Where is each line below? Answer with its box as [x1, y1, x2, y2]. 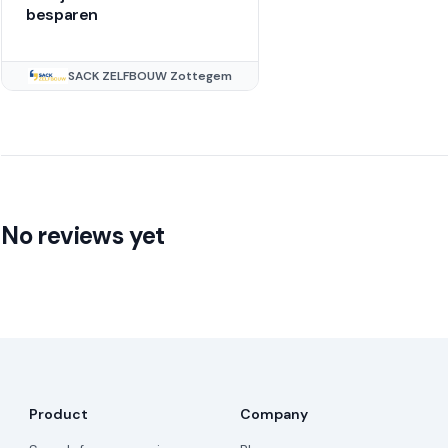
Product [29, 405, 89, 424]
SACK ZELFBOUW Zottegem [68, 68, 233, 85]
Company [239, 405, 308, 424]
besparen [26, 4, 98, 26]
